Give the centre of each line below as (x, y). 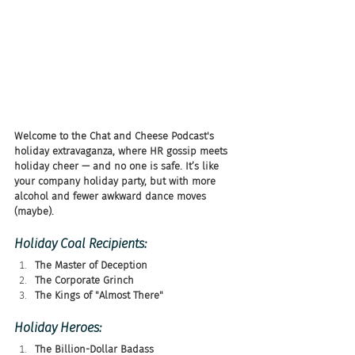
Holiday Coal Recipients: (80, 243)
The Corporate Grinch (84, 280)
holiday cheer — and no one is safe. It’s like (118, 166)
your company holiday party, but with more (116, 181)
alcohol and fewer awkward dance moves (112, 196)
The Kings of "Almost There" (99, 295)
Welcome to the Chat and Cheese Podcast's (116, 136)
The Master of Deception (91, 265)
